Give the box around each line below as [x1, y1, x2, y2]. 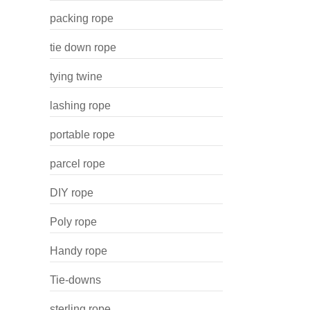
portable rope [50, 129, 115, 140]
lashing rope [50, 100, 111, 111]
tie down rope [50, 42, 116, 53]
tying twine [50, 71, 102, 82]
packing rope [50, 12, 113, 24]
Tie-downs [50, 274, 101, 286]
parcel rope [50, 158, 105, 170]
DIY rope [50, 187, 93, 199]
